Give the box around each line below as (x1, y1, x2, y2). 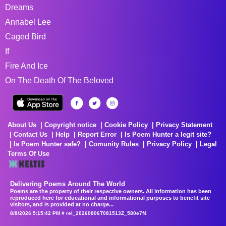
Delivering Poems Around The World (10, 180, 125, 188)
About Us (8, 121, 36, 129)
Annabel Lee (5, 17, 51, 26)
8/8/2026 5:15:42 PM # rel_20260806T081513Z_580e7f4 (10, 210, 147, 216)
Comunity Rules (89, 140, 139, 148)
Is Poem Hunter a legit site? (125, 130, 211, 138)
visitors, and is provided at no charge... (10, 201, 114, 207)
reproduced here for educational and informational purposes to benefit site (10, 194, 210, 201)
